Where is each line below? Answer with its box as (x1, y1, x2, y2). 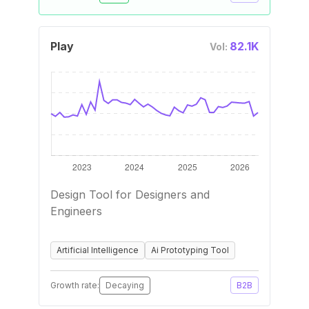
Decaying (106, 280, 144, 290)
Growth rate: (50, 280, 99, 290)
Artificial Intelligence (57, 245, 139, 255)
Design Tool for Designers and (50, 188, 210, 201)
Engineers (50, 204, 102, 218)
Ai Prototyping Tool (151, 245, 229, 255)
